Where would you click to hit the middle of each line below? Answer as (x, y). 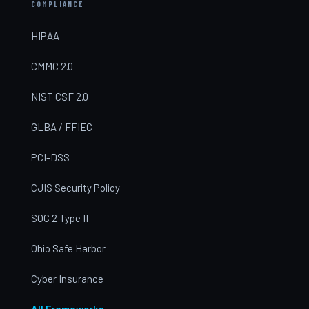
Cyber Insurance (67, 278)
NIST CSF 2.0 (59, 96)
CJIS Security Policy (75, 187)
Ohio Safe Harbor (68, 248)
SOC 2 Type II (59, 218)
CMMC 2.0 (52, 66)
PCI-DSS (50, 157)
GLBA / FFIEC (61, 127)
